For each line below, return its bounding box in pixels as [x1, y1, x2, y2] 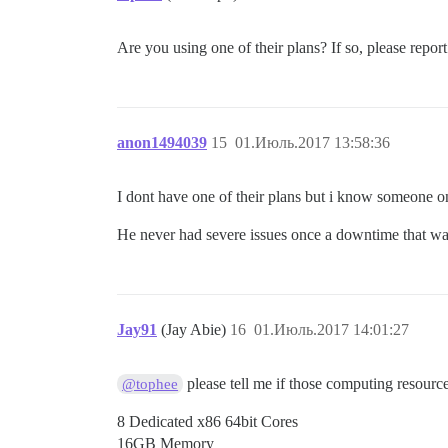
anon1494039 [117, 133, 207, 151]
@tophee [122, 375, 179, 392]
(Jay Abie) [161, 320, 230, 338]
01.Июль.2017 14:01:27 [254, 320, 409, 338]
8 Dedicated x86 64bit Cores [117, 412, 298, 430]
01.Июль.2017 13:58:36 [235, 133, 390, 151]
